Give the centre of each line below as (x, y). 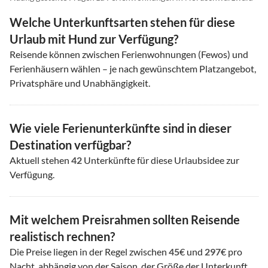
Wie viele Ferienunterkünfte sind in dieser (121, 128)
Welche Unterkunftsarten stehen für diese (122, 22)
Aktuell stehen (40, 160)
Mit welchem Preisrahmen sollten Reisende (125, 220)
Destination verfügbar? (70, 145)
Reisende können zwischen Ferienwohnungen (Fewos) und (129, 54)
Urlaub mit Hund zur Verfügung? (94, 39)
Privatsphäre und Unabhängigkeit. (80, 83)
